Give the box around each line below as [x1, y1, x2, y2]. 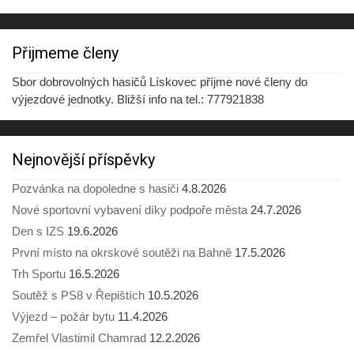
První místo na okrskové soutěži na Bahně [12, 245, 232, 259]
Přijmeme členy [12, 43, 119, 62]
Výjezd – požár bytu [12, 309, 115, 323]
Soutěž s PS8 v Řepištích [12, 288, 145, 302]
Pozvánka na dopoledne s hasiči [12, 181, 179, 195]
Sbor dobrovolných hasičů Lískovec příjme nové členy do [12, 74, 307, 88]
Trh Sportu [12, 266, 66, 281]
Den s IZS [12, 224, 64, 238]
